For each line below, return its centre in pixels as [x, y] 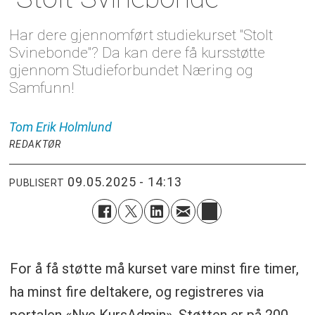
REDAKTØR [35, 144]
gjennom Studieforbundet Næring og [131, 70]
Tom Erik [33, 127]
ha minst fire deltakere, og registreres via [136, 292]
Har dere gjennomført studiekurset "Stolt [141, 35]
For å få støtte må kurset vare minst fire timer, [154, 269]
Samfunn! [42, 88]
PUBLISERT [37, 182]
